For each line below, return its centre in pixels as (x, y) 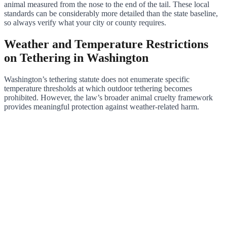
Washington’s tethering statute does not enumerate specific (97, 80)
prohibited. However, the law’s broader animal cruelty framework (108, 98)
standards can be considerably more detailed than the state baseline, (111, 14)
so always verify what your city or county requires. (85, 23)
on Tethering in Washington (76, 58)
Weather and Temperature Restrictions (106, 44)
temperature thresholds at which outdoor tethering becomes (98, 89)
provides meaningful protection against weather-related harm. (102, 107)
